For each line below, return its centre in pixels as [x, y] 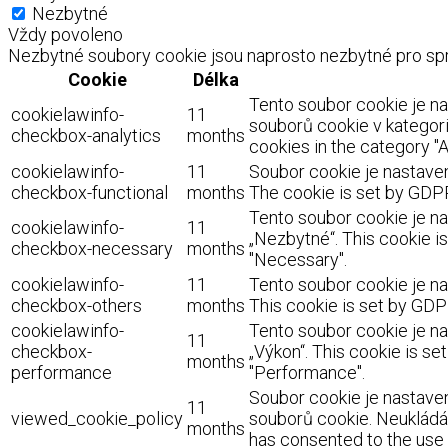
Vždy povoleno [65, 34]
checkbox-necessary [92, 248]
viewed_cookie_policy [97, 418]
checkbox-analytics [86, 135]
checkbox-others [76, 305]
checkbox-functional [89, 192]
